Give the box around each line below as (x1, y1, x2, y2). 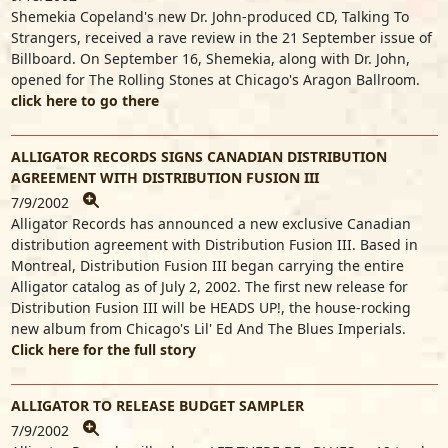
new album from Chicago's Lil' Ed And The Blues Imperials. (10, 319, 406, 338)
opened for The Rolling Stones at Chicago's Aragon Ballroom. (10, 70, 420, 89)
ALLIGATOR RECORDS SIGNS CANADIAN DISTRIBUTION (10, 147, 387, 166)
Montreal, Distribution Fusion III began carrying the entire (10, 256, 404, 275)
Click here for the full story (10, 340, 196, 359)
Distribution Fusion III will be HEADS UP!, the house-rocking (10, 298, 411, 317)
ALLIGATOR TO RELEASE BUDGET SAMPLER (10, 396, 304, 415)
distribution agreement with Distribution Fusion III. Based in (10, 235, 418, 254)
